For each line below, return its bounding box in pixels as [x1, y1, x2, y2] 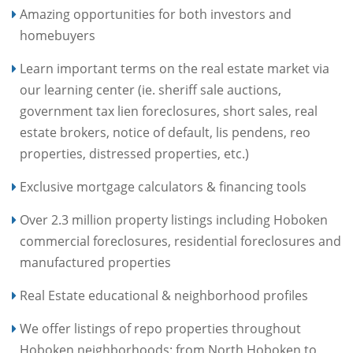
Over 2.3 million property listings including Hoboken [20, 211, 328, 229]
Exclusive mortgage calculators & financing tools [20, 178, 307, 195]
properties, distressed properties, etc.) [20, 145, 249, 162]
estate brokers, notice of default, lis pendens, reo [20, 124, 310, 141]
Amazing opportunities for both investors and [20, 6, 292, 23]
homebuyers [20, 27, 95, 44]
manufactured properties [20, 254, 171, 271]
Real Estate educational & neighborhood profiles [20, 287, 308, 304]
